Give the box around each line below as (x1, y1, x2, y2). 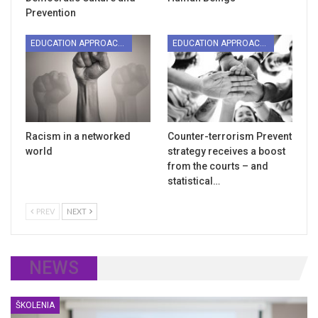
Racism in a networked (26, 131, 131, 143)
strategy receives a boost (168, 146, 285, 158)
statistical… (168, 175, 220, 187)
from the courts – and (168, 160, 268, 172)
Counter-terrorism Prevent (168, 131, 292, 143)
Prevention (26, 7, 76, 19)
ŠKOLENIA (16, 300, 55, 311)
